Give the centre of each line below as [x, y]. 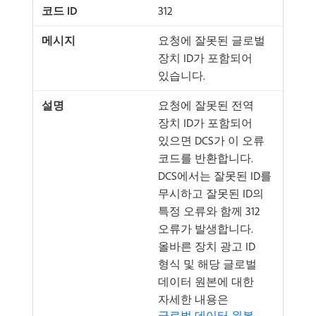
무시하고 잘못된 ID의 [211, 193]
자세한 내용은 [193, 299]
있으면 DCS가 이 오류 [211, 140]
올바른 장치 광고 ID [207, 246]
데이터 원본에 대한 [206, 281]
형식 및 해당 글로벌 [207, 264]
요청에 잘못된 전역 [206, 105]
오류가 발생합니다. [206, 229]
